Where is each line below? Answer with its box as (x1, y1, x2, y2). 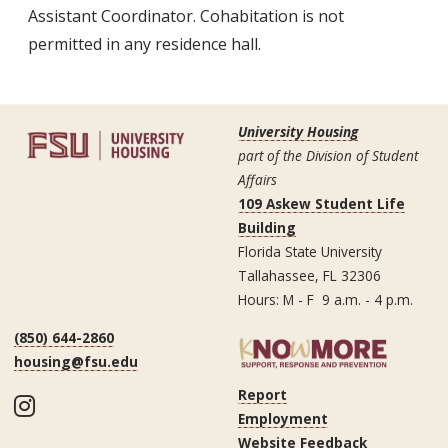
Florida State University (238, 241, 382, 261)
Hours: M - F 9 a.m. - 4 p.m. (238, 289, 413, 309)
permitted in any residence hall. (28, 32, 261, 55)
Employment (238, 409, 328, 429)
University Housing (238, 121, 358, 141)
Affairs (238, 169, 277, 189)
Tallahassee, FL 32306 (238, 265, 381, 285)
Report (238, 385, 287, 405)
